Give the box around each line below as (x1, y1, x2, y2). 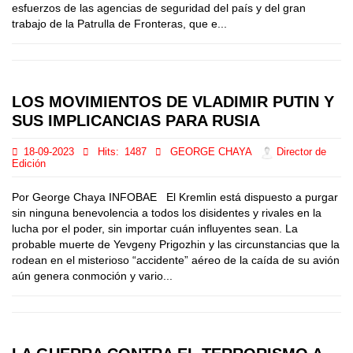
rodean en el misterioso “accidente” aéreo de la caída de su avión (12, 254, 340, 266)
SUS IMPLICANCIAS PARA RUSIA (12, 112, 260, 129)
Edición (12, 158, 46, 169)
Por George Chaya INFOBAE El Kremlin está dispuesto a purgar (12, 191, 338, 203)
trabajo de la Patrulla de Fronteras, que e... (12, 17, 227, 30)
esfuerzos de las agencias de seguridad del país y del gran (12, 2, 306, 14)
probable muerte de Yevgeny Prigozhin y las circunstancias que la (12, 238, 340, 251)
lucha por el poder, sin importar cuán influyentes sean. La (12, 222, 298, 235)
